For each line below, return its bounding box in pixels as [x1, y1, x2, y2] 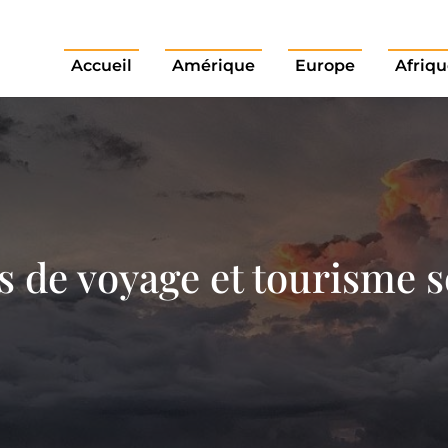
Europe [294, 56, 355, 75]
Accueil [70, 56, 132, 75]
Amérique [171, 56, 255, 75]
